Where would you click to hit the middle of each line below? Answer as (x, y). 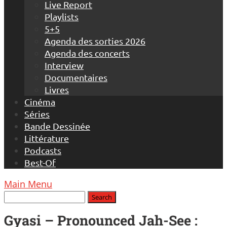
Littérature (47, 138)
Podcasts (43, 150)
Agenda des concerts (87, 53)
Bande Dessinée (57, 126)
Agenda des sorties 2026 (95, 41)
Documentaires (76, 77)
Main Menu (28, 184)
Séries (37, 114)
